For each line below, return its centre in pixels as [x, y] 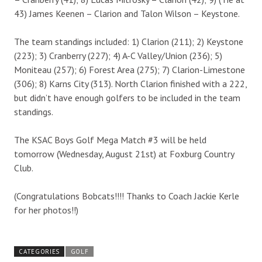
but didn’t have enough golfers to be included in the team [127, 98]
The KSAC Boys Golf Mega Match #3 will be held [110, 140]
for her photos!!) [46, 210]
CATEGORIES [39, 252]
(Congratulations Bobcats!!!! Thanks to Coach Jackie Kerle [127, 196]
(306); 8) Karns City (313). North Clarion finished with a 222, [130, 84]
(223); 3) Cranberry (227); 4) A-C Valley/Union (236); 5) [118, 56]
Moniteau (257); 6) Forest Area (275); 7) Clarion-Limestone [130, 70]
